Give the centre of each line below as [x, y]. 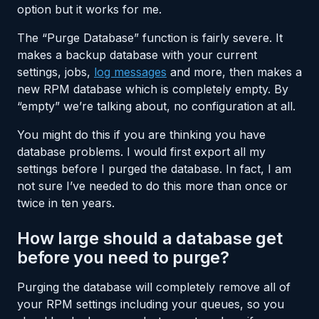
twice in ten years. [66, 203]
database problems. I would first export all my [141, 152]
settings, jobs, [56, 72]
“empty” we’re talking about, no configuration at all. [156, 106]
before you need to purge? [123, 258]
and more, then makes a [234, 72]
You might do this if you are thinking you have [141, 135]
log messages [130, 72]
